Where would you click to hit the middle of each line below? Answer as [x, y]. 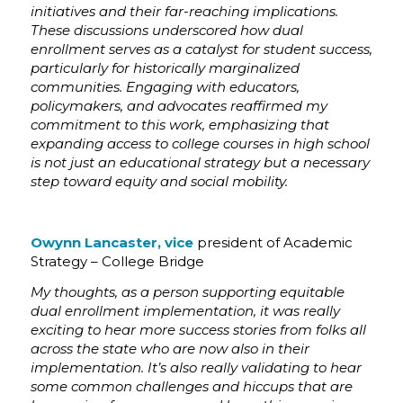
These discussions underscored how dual [166, 31]
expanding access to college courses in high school [200, 144]
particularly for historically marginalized [165, 68]
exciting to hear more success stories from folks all [198, 329]
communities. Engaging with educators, [165, 87]
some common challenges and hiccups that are [191, 386]
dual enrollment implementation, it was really [185, 310]
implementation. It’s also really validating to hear [196, 367]
